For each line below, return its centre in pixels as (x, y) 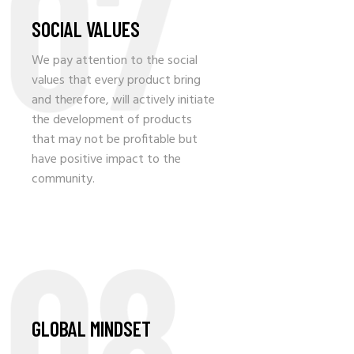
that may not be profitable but (115, 140)
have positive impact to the (106, 160)
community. (63, 180)
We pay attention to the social (115, 61)
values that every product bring (116, 81)
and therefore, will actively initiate (123, 101)
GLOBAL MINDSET (91, 329)
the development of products (112, 121)
